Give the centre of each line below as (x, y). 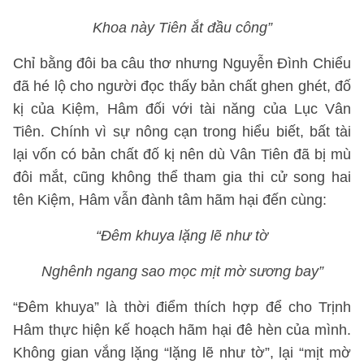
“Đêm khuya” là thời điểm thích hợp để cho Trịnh (182, 307)
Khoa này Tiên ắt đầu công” (182, 28)
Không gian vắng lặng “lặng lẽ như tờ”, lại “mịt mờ (182, 353)
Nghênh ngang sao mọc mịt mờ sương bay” (182, 271)
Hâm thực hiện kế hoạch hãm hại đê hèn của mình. (182, 330)
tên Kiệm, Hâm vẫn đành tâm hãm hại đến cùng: (170, 200)
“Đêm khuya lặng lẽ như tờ (182, 236)
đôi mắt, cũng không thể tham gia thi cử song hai (182, 177)
